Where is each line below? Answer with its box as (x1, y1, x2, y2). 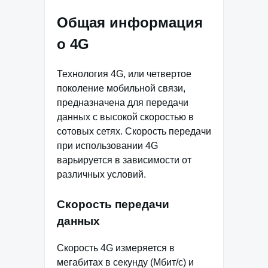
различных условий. (57, 169, 146, 179)
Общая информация (57, 14, 203, 31)
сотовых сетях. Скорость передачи (57, 126, 211, 136)
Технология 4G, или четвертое (57, 68, 191, 79)
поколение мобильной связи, (57, 83, 185, 93)
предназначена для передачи (57, 97, 188, 108)
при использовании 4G (57, 140, 158, 151)
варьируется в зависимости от (57, 154, 191, 165)
